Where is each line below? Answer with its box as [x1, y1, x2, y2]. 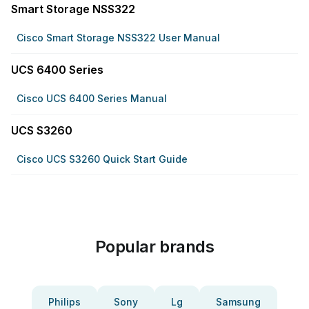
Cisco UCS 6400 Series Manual [17, 92, 167, 104]
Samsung [216, 296, 261, 308]
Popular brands [94, 237, 215, 257]
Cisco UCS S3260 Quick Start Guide [17, 153, 188, 165]
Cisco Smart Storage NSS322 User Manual [17, 32, 220, 43]
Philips [48, 296, 81, 308]
